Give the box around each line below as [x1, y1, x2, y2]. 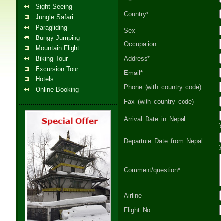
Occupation [124, 40, 156, 48]
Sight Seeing [36, 3, 72, 10]
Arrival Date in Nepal [124, 115, 185, 123]
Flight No [124, 206, 150, 214]
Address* [124, 55, 150, 62]
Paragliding [36, 24, 67, 31]
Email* [124, 69, 143, 76]
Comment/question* [124, 166, 180, 174]
